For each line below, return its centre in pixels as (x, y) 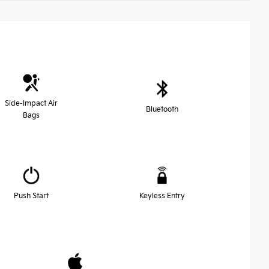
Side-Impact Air (31, 103)
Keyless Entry (162, 196)
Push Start (31, 196)
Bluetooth (162, 109)
